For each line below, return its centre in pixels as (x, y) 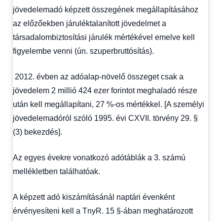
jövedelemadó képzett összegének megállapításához (106, 9)
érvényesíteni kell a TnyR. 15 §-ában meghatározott (103, 211)
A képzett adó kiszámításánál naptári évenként (94, 197)
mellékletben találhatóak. (56, 171)
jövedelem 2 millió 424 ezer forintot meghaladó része (105, 90)
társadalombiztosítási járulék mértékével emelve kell (104, 37)
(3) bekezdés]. (37, 132)
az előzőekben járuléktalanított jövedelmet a (90, 23)
